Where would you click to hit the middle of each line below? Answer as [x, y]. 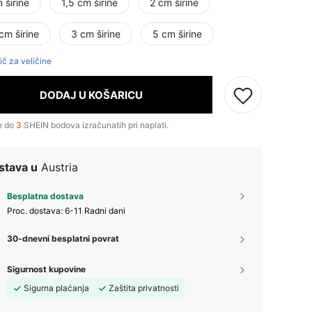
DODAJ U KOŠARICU [91, 95]
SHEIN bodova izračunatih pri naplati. [95, 125]
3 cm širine [96, 34]
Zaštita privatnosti [144, 288]
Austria [60, 167]
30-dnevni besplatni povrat [63, 239]
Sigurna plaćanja [56, 288]
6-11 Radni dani [95, 211]
